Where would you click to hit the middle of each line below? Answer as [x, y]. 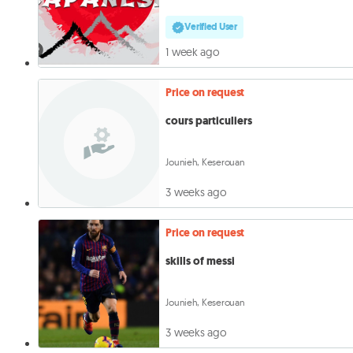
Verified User [211, 27]
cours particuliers [209, 121]
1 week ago [193, 52]
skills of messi [201, 261]
